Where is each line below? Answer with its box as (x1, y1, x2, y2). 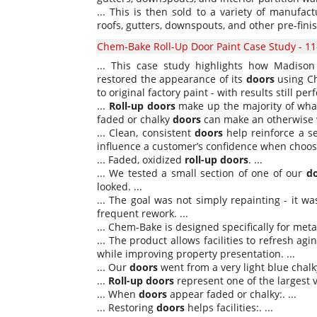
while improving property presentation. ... (97, 247, 295, 260)
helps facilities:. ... (185, 301, 273, 314)
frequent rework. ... (97, 207, 188, 220)
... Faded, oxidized (97, 153, 185, 166)
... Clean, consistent (97, 126, 195, 139)
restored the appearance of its (97, 72, 246, 86)
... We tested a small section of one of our (97, 166, 306, 180)
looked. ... (97, 180, 142, 193)
